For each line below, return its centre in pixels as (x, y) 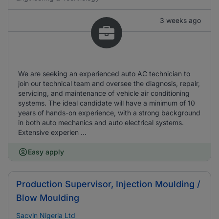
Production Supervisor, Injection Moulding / (108, 184)
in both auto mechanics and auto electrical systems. (101, 122)
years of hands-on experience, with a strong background (109, 113)
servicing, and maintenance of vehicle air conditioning (104, 93)
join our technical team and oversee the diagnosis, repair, (109, 83)
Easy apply (46, 152)
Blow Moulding (48, 198)
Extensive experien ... (52, 132)
